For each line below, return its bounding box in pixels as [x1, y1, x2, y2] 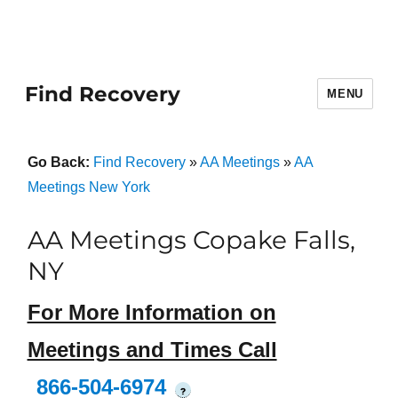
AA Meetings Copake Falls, [27, 225, 355, 255]
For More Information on [27, 300, 276, 325]
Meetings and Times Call [27, 338, 277, 362]
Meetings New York [27, 179, 150, 195]
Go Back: [27, 155, 93, 170]
